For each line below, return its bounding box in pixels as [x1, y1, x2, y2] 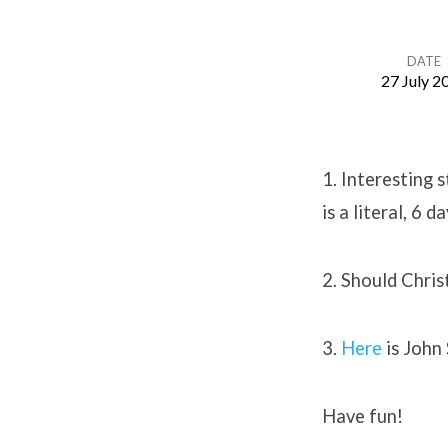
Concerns [87, 149, 271, 203]
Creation [87, 96, 255, 150]
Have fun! [322, 405, 403, 427]
